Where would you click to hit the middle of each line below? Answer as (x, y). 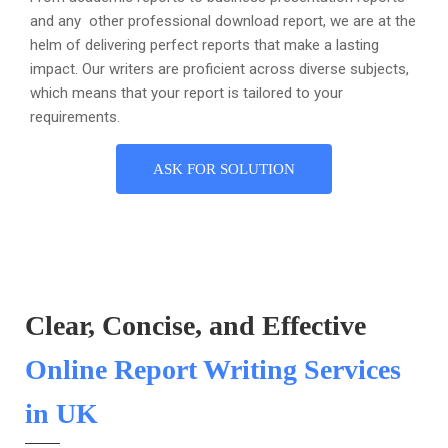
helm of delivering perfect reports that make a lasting (204, 44)
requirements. (75, 116)
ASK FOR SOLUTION (224, 168)
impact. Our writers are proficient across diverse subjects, (219, 68)
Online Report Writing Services (213, 369)
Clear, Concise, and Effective (195, 325)
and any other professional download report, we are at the (223, 20)
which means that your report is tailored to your (190, 92)
